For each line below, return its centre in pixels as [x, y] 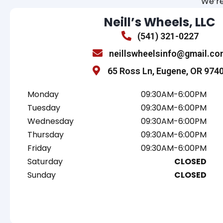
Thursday [46, 134]
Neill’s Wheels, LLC [159, 22]
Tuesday [44, 108]
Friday [39, 148]
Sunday [42, 175]
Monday [43, 94]
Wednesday [51, 121]
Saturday [45, 161]
